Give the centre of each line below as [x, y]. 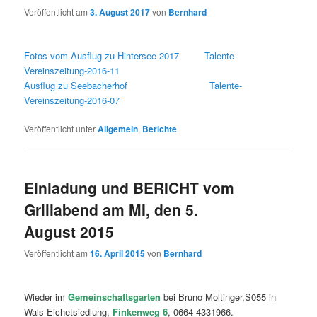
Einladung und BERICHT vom [129, 187]
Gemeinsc [90, 297]
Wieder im [46, 297]
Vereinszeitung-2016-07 [72, 100]
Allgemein [118, 129]
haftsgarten [137, 297]
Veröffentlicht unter [60, 129]
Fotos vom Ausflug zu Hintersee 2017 [102, 56]
